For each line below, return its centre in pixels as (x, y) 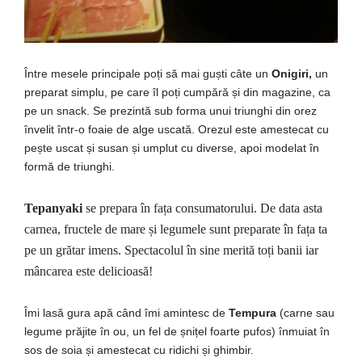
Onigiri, (292, 73)
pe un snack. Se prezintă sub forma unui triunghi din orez (170, 110)
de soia (64, 349)
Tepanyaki (55, 208)
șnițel (194, 331)
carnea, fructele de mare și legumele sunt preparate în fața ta (176, 229)
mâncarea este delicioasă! (88, 271)
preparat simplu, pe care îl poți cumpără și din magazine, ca (177, 92)
